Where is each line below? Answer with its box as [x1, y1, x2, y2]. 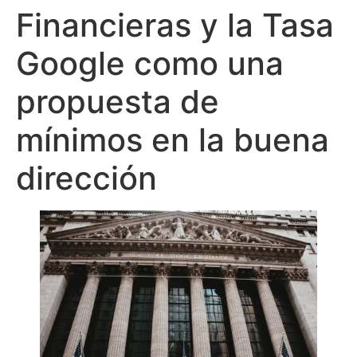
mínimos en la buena [16, 120, 329, 159]
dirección [16, 159, 157, 198]
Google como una [16, 44, 284, 83]
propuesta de [16, 82, 219, 121]
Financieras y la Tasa [16, 6, 334, 45]
